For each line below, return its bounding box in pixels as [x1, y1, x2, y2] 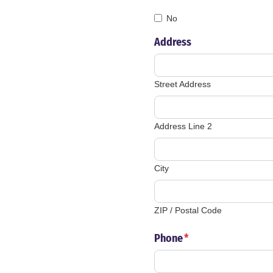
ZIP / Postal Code [154, 205, 222, 216]
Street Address [154, 79, 211, 90]
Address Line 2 [154, 121, 212, 132]
